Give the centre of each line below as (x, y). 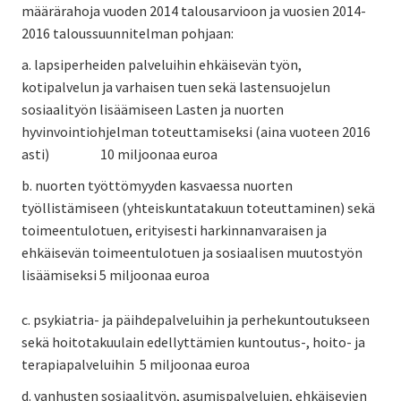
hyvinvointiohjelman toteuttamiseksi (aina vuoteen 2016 (196, 131)
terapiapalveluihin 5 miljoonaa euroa (136, 364)
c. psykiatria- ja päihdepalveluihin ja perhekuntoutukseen (196, 319)
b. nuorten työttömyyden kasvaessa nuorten (157, 185)
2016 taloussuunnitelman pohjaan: (128, 33)
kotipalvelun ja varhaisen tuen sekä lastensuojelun (176, 86)
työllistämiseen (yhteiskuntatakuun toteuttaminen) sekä (198, 207)
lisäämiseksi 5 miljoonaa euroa (115, 274)
